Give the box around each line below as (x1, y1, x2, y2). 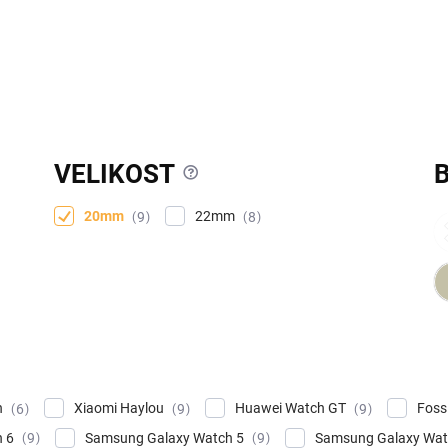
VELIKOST (54, 158, 176, 189)
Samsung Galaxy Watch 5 (85, 429, 247, 446)
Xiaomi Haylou (74, 399, 167, 416)
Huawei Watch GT (235, 399, 349, 416)
